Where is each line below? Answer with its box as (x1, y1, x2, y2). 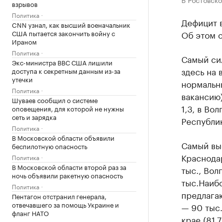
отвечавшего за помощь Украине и (12, 199, 119, 209)
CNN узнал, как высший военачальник (12, 19, 130, 29)
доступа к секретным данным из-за (12, 65, 120, 75)
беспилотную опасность (12, 141, 87, 151)
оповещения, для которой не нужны (12, 103, 124, 113)
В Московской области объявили (12, 132, 114, 142)
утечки (12, 74, 33, 84)
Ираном (12, 36, 37, 46)
